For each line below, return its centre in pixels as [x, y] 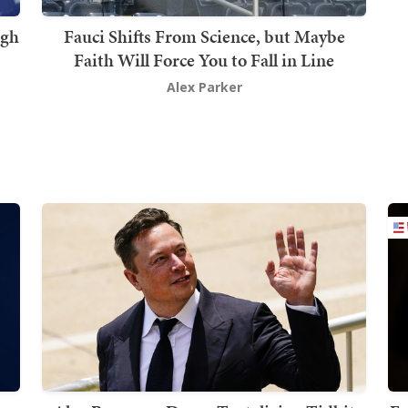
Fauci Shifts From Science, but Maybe [204, 36]
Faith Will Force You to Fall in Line [204, 60]
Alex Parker [204, 87]
